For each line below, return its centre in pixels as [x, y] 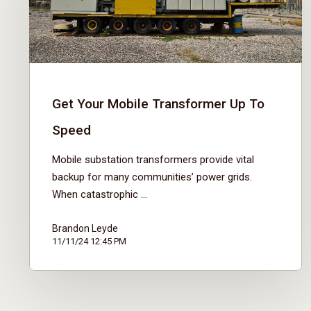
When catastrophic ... [100, 194]
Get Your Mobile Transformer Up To [158, 104]
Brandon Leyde [85, 228]
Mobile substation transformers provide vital [153, 160]
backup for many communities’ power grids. [152, 177]
